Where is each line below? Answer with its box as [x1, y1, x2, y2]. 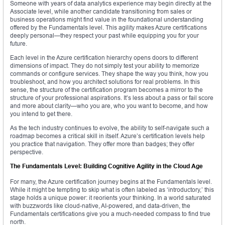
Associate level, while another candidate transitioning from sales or [10, 8, 192, 16]
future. [10, 40, 27, 48]
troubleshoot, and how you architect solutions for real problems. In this [10, 78, 200, 86]
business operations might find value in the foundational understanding [10, 16, 203, 24]
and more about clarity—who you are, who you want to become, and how [10, 102, 208, 110]
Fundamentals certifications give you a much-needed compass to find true [10, 210, 210, 218]
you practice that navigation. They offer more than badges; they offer [10, 140, 194, 148]
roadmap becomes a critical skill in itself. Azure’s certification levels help [10, 132, 205, 140]
